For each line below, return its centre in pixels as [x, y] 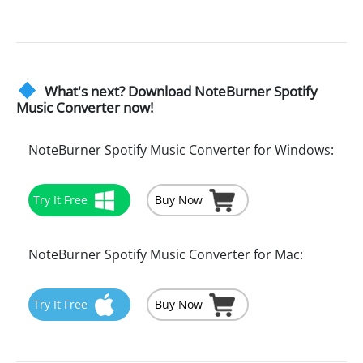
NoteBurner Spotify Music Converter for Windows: [181, 150]
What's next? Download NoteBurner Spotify [181, 92]
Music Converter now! [85, 108]
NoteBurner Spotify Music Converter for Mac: [166, 255]
